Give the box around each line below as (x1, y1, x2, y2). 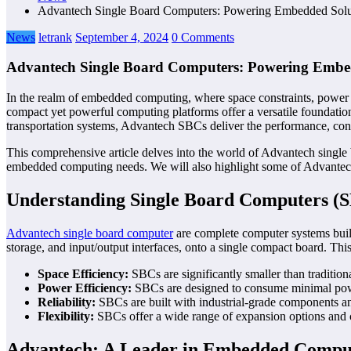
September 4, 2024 (75, 30, 168, 44)
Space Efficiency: (38, 266, 128, 280)
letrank (38, 30, 72, 44)
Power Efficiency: (38, 280, 132, 295)
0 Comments (172, 30, 234, 44)
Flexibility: (38, 309, 94, 323)
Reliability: (38, 295, 96, 309)
